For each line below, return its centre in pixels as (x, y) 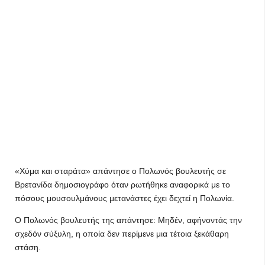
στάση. (28, 247)
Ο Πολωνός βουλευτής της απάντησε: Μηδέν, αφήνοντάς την (128, 220)
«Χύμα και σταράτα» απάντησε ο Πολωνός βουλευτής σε (120, 171)
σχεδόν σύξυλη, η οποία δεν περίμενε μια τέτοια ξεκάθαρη (122, 234)
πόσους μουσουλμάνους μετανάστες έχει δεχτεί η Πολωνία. (125, 198)
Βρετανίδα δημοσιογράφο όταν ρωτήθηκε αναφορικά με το (122, 185)
